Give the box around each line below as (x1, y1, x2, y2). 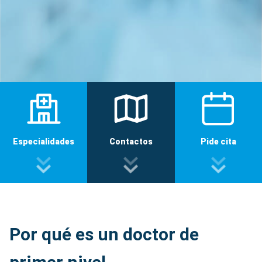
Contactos (109, 137, 153, 146)
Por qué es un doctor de (9, 224, 199, 245)
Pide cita (200, 137, 236, 146)
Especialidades (13, 137, 75, 146)
